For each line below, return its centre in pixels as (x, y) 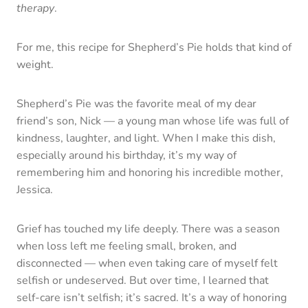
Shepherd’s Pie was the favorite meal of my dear (136, 103)
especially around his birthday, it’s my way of (126, 155)
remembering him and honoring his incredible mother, (150, 172)
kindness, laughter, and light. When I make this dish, (146, 138)
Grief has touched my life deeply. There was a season (148, 229)
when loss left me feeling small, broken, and (126, 246)
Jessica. (35, 189)
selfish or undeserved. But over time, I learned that (143, 280)
